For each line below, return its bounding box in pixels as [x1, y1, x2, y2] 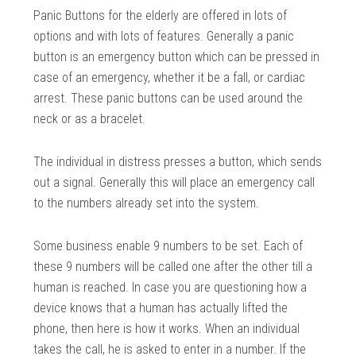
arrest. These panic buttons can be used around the [33, 90, 304, 106]
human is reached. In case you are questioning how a [33, 279, 308, 295]
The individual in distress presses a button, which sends [33, 153, 323, 169]
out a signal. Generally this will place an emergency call [33, 174, 315, 190]
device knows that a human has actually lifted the [33, 300, 288, 315]
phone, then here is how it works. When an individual [33, 320, 300, 336]
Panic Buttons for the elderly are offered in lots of [33, 7, 288, 23]
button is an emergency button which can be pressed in [33, 48, 320, 64]
